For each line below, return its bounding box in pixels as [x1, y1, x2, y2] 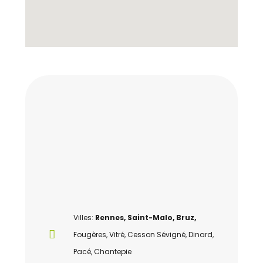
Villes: [73, 213, 95, 222]
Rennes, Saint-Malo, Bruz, [95, 213, 196, 222]
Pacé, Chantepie [73, 247, 131, 257]
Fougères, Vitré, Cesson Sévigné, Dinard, [73, 230, 214, 240]
